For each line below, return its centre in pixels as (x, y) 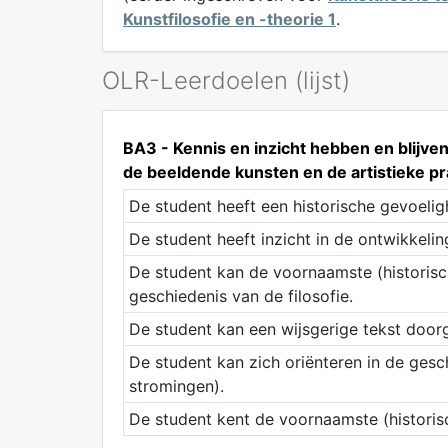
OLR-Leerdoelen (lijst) (226, 80)
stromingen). (176, 385)
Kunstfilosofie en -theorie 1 (229, 18)
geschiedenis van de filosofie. (240, 295)
